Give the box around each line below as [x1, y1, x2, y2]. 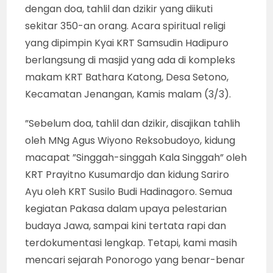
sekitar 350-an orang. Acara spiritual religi [25, 18, 226, 33]
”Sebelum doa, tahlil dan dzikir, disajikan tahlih [25, 116, 241, 130]
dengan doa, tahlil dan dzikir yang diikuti [25, 1, 213, 16]
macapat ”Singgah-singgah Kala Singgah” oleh [25, 150, 247, 165]
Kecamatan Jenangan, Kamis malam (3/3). [25, 87, 232, 101]
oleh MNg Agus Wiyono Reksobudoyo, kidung [25, 133, 236, 147]
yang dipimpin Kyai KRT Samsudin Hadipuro [25, 35, 229, 50]
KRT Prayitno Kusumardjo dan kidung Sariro [25, 167, 230, 182]
